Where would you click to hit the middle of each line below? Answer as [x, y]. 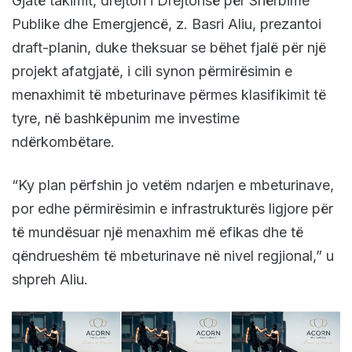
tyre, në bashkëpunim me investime [126, 118]
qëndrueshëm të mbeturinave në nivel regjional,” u [173, 255]
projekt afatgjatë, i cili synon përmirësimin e [152, 71]
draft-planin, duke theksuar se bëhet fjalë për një [169, 47]
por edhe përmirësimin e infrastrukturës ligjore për [172, 208]
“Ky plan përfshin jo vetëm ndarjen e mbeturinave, [173, 185]
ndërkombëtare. [63, 141]
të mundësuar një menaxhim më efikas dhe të [158, 232]
